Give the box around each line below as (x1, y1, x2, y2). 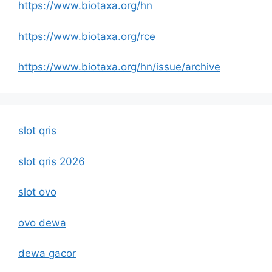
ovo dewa (18, 216, 66, 229)
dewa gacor (18, 247, 76, 260)
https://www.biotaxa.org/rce (18, 30, 155, 42)
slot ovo (18, 186, 56, 199)
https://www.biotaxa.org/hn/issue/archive (18, 61, 220, 73)
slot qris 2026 (18, 155, 85, 168)
